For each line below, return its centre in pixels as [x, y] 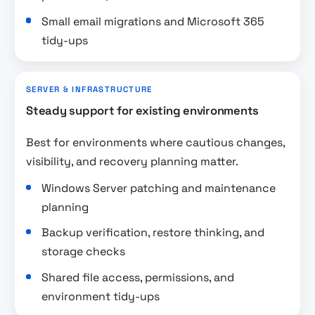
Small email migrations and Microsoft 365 [153, 21]
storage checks [84, 252]
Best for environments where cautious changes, [155, 142]
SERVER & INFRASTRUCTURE [89, 90]
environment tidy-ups [101, 297]
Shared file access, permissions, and [138, 278]
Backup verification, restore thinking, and [153, 233]
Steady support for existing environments [143, 111]
